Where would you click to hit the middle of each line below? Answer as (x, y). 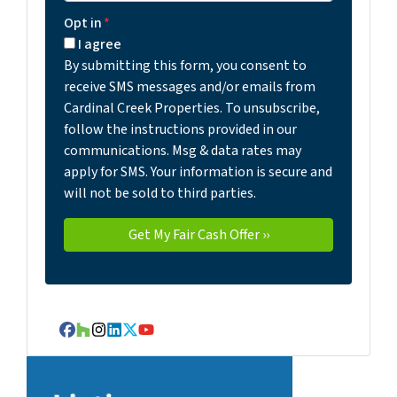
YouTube (173, 339)
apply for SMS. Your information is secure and (198, 172)
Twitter (154, 339)
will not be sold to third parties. (160, 194)
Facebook (97, 339)
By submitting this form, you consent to (185, 66)
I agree (100, 45)
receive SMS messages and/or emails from (190, 87)
